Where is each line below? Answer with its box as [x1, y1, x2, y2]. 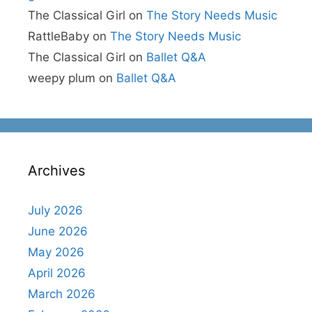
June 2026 [28, 224, 88, 238]
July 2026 [28, 203, 83, 217]
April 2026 [28, 266, 86, 280]
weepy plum [28, 71, 95, 85]
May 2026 [28, 245, 84, 259]
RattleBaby [28, 29, 89, 43]
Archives [28, 162, 85, 179]
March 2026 [28, 287, 95, 301]
